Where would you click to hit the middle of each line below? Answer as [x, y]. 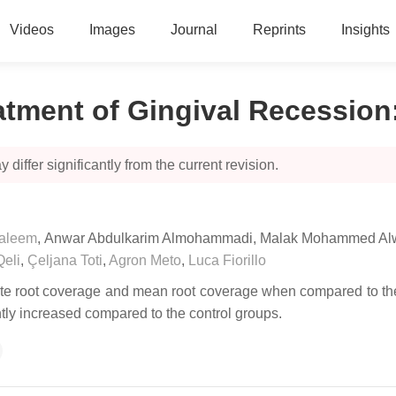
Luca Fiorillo [227, 260]
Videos [31, 30]
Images [112, 30]
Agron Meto [145, 260]
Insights [365, 30]
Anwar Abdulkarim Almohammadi [148, 238]
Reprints [279, 30]
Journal [194, 30]
